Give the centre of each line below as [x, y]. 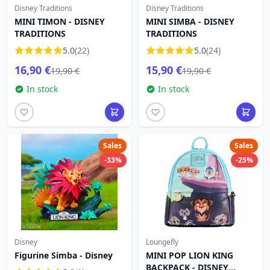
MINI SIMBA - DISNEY [190, 21]
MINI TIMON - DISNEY [60, 21]
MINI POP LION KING [190, 255]
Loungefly [162, 242]
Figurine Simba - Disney [64, 255]
